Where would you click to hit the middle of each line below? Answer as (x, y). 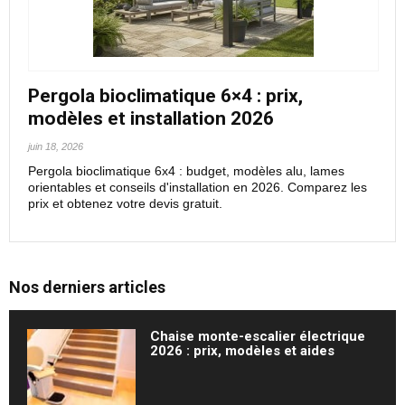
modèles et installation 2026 (151, 118)
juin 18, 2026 (56, 146)
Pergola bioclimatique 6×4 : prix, (165, 96)
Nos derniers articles (87, 287)
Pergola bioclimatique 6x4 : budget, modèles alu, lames (186, 171)
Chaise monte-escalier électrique (257, 336)
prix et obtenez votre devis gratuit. (125, 203)
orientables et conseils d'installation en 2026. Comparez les (198, 187)
